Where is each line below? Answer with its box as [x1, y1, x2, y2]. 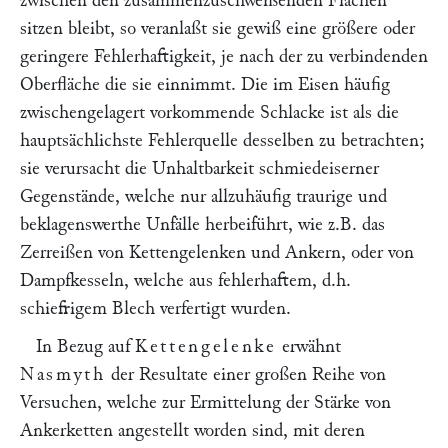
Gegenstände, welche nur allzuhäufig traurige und [20, 187, 387, 206]
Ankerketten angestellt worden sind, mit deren [20, 421, 365, 440]
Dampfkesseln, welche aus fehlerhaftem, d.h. [20, 271, 351, 290]
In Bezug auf [36, 337, 135, 356]
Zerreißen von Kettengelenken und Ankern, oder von [20, 243, 414, 262]
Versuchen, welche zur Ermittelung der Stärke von [20, 393, 391, 412]
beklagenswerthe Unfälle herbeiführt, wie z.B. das [20, 215, 385, 234]
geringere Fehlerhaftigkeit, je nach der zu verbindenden [20, 47, 428, 66]
